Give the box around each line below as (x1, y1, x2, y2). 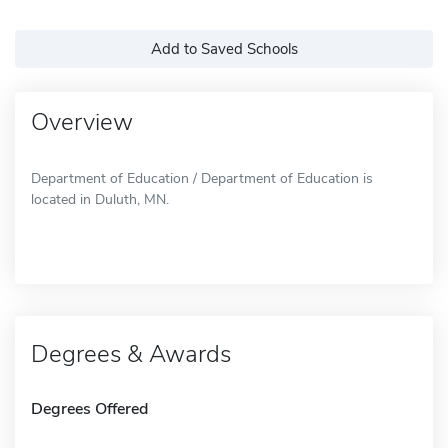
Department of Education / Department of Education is (31, 168, 373, 188)
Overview (31, 105, 133, 138)
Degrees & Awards (31, 337, 231, 370)
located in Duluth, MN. (31, 189, 169, 209)
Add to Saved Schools (150, 38, 298, 59)
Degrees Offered (31, 397, 148, 420)
